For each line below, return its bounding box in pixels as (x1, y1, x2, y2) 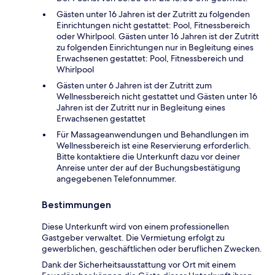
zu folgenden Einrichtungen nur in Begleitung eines (56, 41, 254, 53)
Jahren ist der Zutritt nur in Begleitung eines (56, 101, 225, 113)
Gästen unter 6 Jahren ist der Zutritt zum (56, 79, 212, 91)
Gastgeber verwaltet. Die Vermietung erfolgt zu (42, 231, 225, 243)
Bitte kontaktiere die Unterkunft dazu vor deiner (56, 150, 240, 162)
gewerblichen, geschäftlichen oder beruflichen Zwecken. (42, 242, 262, 254)
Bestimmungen (42, 198, 111, 211)
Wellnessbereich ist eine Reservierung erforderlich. (56, 139, 251, 151)
